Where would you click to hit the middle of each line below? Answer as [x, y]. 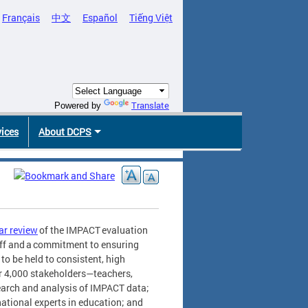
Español [100, 18]
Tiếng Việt [151, 18]
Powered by [79, 106]
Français [21, 18]
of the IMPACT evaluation [93, 230]
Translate [150, 106]
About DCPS [65, 132]
